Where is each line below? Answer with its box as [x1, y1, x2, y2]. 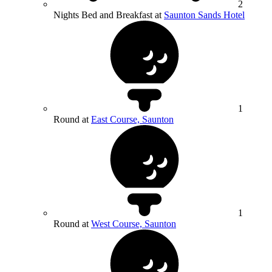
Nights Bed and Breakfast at [53, 9, 164, 20]
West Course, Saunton [91, 218, 176, 229]
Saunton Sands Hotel [164, 9, 245, 20]
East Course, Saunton [91, 114, 174, 124]
